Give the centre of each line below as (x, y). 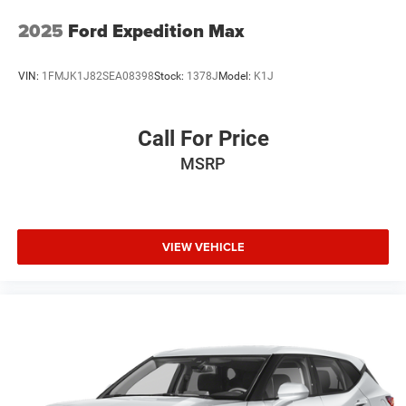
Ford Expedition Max (156, 31)
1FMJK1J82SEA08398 (98, 76)
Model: (236, 76)
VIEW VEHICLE (203, 246)
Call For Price (203, 139)
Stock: (170, 76)
